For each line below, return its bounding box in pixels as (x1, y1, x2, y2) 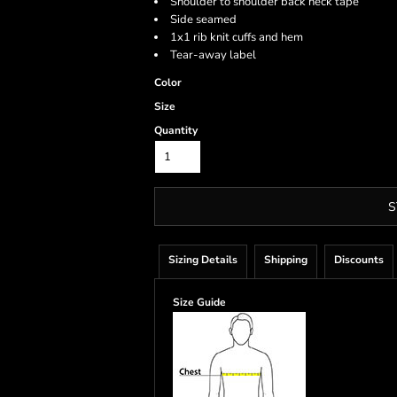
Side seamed (170, 12, 237, 27)
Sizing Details (168, 253, 237, 267)
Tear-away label (170, 47, 256, 63)
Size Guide (173, 295, 226, 309)
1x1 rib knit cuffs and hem (170, 29, 303, 45)
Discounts (334, 253, 384, 267)
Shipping (264, 253, 307, 267)
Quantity (154, 123, 198, 137)
